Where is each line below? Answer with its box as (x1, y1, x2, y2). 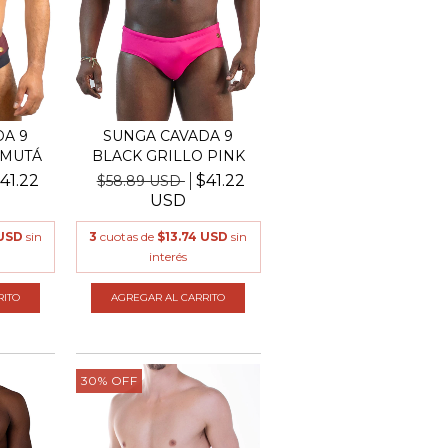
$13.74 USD (157, 228, 229, 244)
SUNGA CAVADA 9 (103, 126, 234, 145)
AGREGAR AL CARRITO (111, 290, 226, 304)
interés (149, 248, 188, 264)
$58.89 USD (96, 171, 185, 190)
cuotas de (100, 228, 158, 244)
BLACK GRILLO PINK (91, 146, 245, 165)
